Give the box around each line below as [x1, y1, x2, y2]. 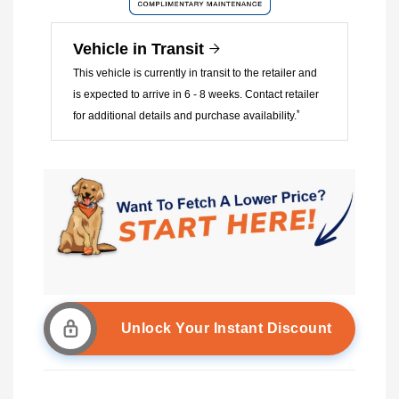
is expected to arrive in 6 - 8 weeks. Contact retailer [73, 88, 319, 102]
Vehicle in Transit [73, 40, 208, 59]
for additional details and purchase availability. [73, 110, 297, 123]
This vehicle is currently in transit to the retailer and [73, 67, 317, 80]
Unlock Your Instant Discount [120, 320, 332, 336]
